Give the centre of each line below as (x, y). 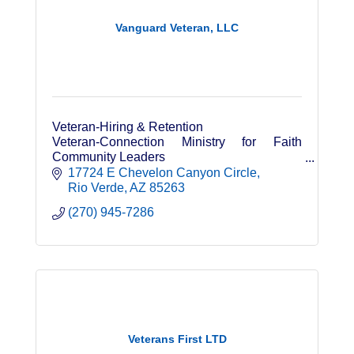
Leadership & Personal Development (156, 172)
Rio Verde (96, 187)
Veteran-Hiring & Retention (128, 127)
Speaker (76, 187)
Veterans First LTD (177, 339)
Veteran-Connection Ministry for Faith (177, 142)
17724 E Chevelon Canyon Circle (162, 172)
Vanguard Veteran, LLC (177, 27)
